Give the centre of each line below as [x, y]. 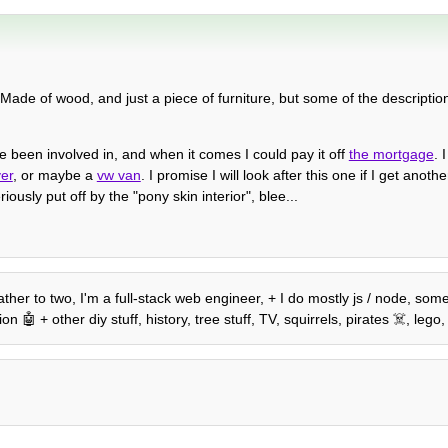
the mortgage [391, 153]
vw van [118, 174]
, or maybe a [54, 174]
